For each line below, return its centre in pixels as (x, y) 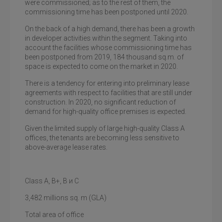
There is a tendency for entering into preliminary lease (107, 83)
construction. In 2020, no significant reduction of (100, 102)
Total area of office (54, 215)
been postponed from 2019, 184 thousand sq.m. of (104, 57)
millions (56, 198)
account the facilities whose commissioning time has (108, 48)
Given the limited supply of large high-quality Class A (105, 128)
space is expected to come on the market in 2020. (101, 66)
